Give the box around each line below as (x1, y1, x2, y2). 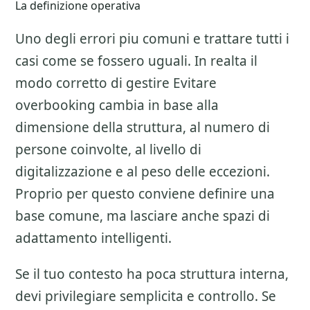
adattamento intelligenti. (15, 229, 172, 247)
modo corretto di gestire (15, 74, 173, 92)
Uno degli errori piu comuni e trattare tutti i (15, 30, 289, 48)
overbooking (15, 96, 95, 114)
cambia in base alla (95, 96, 219, 114)
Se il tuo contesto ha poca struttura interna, (15, 265, 289, 283)
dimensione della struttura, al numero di (15, 118, 270, 136)
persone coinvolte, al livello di (15, 140, 201, 158)
